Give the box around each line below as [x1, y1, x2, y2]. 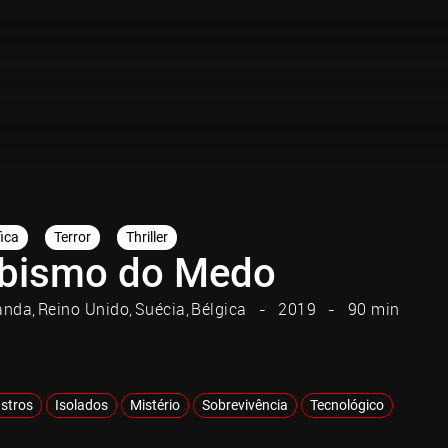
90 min [347, 297, 400, 320]
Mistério [130, 396, 180, 413]
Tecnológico [310, 396, 384, 413]
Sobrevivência [202, 396, 288, 413]
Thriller [126, 228, 168, 245]
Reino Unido [37, 297, 129, 320]
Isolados [55, 396, 108, 413]
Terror [54, 228, 91, 245]
